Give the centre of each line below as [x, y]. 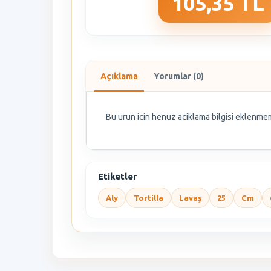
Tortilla [149, 198]
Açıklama [119, 77]
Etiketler [117, 177]
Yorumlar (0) [179, 77]
